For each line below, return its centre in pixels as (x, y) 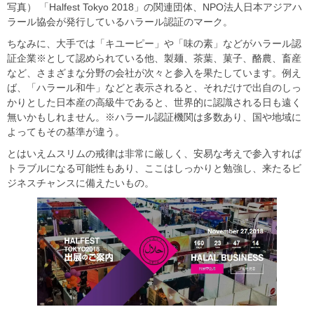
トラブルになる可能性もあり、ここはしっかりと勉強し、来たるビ (154, 168)
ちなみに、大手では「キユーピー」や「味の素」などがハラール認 (154, 43)
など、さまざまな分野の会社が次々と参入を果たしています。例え (154, 73)
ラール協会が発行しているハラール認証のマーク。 (120, 21)
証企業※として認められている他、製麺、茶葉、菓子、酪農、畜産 (154, 58)
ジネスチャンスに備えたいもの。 (81, 183)
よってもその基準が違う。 (66, 131)
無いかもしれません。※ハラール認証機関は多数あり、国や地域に (154, 117)
